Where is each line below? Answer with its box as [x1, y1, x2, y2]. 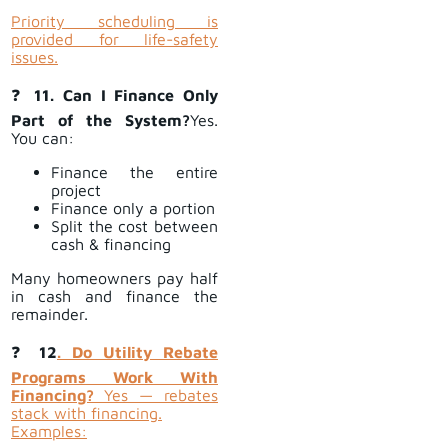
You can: [11, 129, 74, 148]
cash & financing [51, 235, 171, 254]
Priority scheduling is [11, 12, 218, 31]
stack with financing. [11, 404, 162, 423]
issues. [11, 48, 58, 67]
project [51, 181, 101, 200]
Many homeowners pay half [11, 269, 218, 288]
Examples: [11, 422, 87, 441]
